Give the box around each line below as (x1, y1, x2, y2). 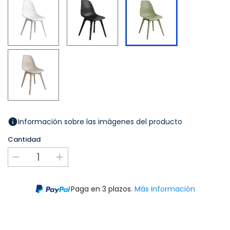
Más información (135, 183, 195, 194)
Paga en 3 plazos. (71, 183, 135, 194)
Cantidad (8, 135, 41, 144)
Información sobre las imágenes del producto (18, 117, 182, 127)
